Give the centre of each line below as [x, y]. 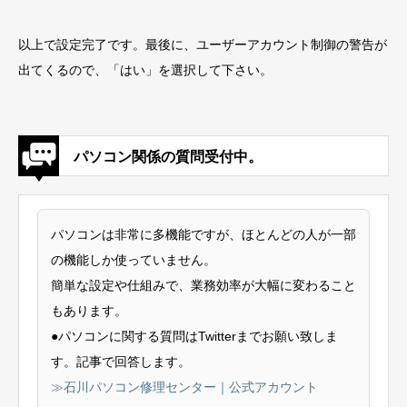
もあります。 [89, 310]
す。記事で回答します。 [121, 361]
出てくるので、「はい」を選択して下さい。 [145, 70]
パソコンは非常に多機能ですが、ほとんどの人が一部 [203, 234]
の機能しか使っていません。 [134, 259]
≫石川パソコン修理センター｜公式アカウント [184, 387]
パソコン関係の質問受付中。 [168, 157]
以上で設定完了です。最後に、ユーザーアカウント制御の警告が [203, 45]
